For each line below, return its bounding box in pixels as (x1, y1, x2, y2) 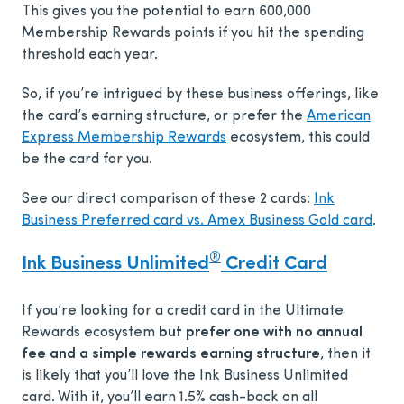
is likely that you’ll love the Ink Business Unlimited (22, 369, 348, 384)
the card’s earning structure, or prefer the (22, 109, 307, 124)
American (307, 109, 371, 124)
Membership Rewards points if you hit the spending (22, 26, 364, 41)
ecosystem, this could (226, 131, 370, 146)
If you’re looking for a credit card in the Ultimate (22, 304, 344, 319)
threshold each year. (22, 48, 158, 63)
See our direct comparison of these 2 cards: (22, 192, 314, 207)
